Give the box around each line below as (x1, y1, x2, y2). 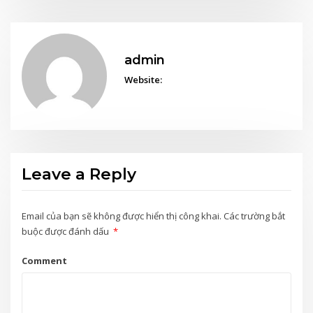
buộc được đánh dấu (22, 230, 112, 243)
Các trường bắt (224, 214, 286, 228)
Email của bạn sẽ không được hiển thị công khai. (22, 214, 222, 228)
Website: (124, 79, 162, 92)
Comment (22, 260, 68, 273)
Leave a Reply (22, 170, 137, 190)
